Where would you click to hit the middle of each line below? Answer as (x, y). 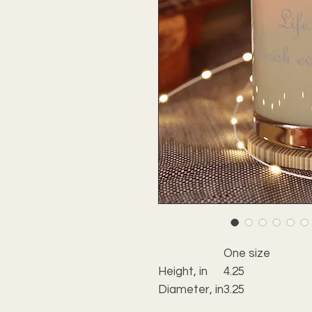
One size (247, 253)
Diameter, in (191, 289)
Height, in (183, 271)
